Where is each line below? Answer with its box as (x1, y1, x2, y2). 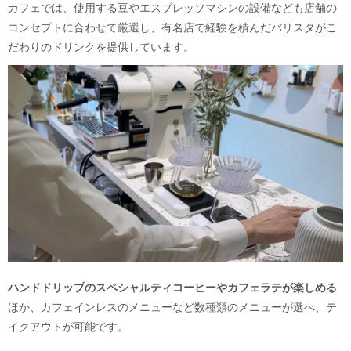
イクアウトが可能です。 (8, 320, 128, 334)
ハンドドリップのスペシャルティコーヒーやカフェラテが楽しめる (8, 281, 337, 295)
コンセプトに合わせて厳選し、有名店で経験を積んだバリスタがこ (8, 20, 337, 34)
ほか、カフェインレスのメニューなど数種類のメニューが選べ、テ (8, 301, 337, 314)
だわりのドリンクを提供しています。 (8, 40, 194, 53)
